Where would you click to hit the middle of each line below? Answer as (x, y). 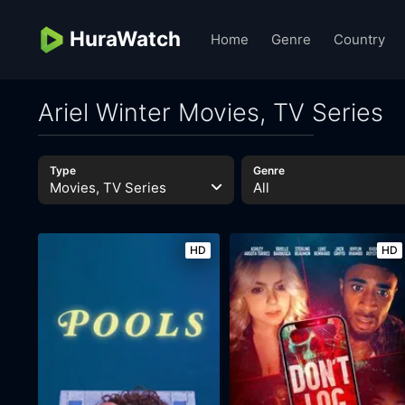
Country (359, 39)
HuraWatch (125, 38)
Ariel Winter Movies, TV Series (210, 113)
